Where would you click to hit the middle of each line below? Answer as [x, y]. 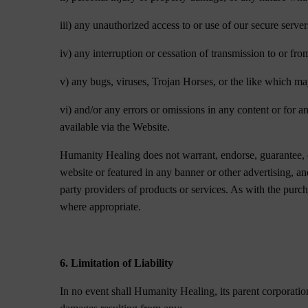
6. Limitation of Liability [117, 263]
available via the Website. [115, 127]
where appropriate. [101, 207]
